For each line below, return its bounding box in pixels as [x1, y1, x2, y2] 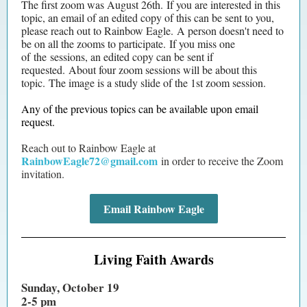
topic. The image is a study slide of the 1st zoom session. [21, 75, 266, 90]
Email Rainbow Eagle [103, 201, 204, 217]
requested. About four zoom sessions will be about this [21, 62, 257, 77]
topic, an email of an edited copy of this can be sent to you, [21, 10, 274, 25]
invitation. [21, 167, 64, 181]
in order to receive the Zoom [158, 153, 283, 168]
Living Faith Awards [93, 249, 214, 269]
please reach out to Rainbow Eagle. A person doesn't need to [21, 23, 284, 38]
